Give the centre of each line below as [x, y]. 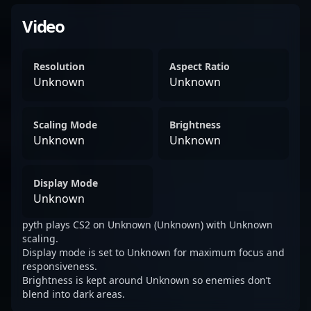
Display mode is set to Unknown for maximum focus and [153, 252]
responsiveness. [60, 266]
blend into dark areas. [74, 294]
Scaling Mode [65, 125]
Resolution [59, 66]
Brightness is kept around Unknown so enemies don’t [146, 280]
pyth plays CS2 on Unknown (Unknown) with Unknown [148, 225]
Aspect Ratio [200, 66]
